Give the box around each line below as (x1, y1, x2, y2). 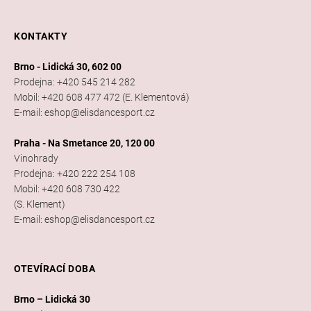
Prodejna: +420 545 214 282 (14, 76, 135, 88)
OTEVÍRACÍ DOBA (14, 263, 95, 275)
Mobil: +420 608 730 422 (14, 183, 120, 195)
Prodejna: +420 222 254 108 (14, 168, 135, 180)
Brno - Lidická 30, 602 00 (14, 61, 121, 73)
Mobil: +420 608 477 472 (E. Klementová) (14, 92, 190, 103)
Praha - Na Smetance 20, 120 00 (14, 137, 155, 149)
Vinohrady (14, 153, 58, 165)
